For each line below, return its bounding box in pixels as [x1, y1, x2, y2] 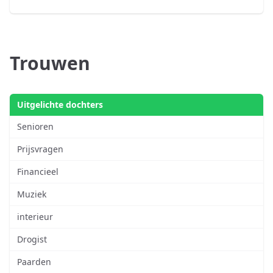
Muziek [17, 188, 46, 200]
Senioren [17, 121, 54, 133]
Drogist [17, 233, 47, 246]
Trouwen [10, 51, 90, 76]
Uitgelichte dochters [17, 99, 103, 111]
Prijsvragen [17, 143, 63, 155]
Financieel [17, 166, 58, 178]
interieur [17, 211, 53, 223]
